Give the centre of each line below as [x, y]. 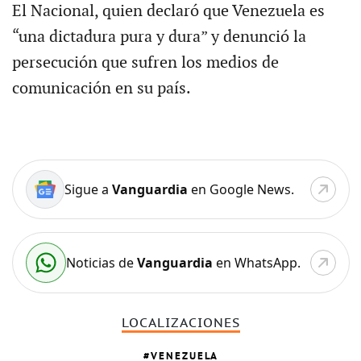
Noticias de [101, 262]
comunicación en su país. [101, 88]
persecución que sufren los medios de [145, 62]
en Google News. [241, 189]
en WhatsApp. [256, 262]
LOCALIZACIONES [180, 323]
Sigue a [88, 189]
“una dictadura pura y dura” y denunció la [159, 37]
